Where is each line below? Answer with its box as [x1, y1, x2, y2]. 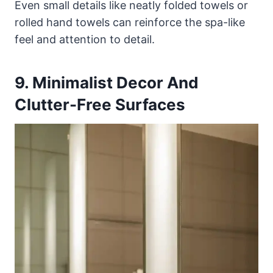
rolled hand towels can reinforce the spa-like [15, 15, 245, 29]
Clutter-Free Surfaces [15, 94, 185, 114]
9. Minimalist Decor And [15, 73, 199, 92]
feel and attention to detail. [15, 32, 155, 46]
